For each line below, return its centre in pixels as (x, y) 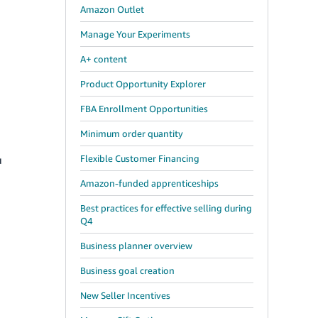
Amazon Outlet (112, 9)
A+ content (104, 59)
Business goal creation (127, 270)
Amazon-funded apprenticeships (149, 183)
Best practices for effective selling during (166, 208)
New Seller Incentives (125, 295)
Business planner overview (136, 246)
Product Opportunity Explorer (143, 84)
